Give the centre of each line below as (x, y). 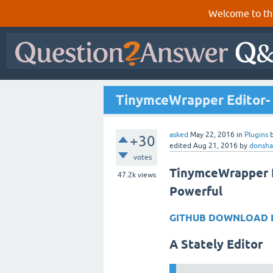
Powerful (196, 191)
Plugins (256, 135)
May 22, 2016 (212, 135)
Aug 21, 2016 (215, 146)
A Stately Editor (216, 245)
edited (180, 146)
